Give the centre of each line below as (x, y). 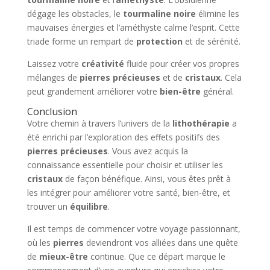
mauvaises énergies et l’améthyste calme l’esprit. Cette (133, 27)
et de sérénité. (211, 41)
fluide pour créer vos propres (181, 64)
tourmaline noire (159, 14)
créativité (102, 64)
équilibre (89, 206)
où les (40, 243)
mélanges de (53, 77)
